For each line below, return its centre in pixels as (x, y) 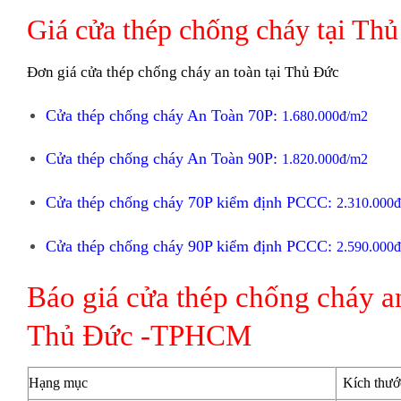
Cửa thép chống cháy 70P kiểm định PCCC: (191, 203)
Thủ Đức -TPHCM (139, 335)
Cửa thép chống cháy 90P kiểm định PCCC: (191, 247)
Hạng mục (58, 382)
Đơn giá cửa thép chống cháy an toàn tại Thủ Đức (183, 72)
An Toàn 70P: (232, 115)
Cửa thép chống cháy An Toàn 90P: (163, 159)
